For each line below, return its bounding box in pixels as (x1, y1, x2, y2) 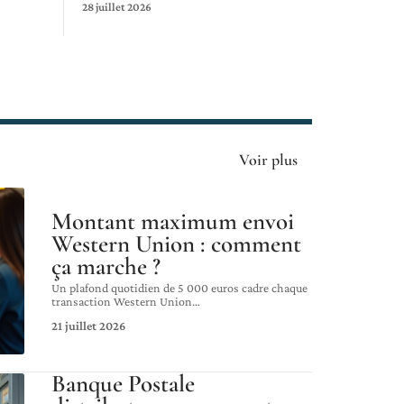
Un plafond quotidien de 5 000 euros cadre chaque (51, 280, 308, 295)
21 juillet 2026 (51, 317, 125, 333)
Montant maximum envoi (51, 206, 294, 236)
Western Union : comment (51, 228, 301, 259)
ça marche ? (51, 251, 161, 281)
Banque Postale (51, 369, 195, 399)
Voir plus (239, 149, 298, 170)
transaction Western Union (51, 293, 192, 308)
